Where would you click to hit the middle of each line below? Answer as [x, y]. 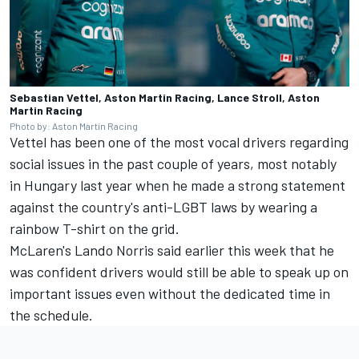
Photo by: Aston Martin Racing [74, 125]
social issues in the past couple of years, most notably [173, 163]
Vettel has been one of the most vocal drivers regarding [179, 141]
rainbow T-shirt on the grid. [95, 228]
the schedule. [51, 315]
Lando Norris [114, 250]
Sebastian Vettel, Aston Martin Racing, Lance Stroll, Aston [165, 97]
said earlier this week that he [244, 250]
